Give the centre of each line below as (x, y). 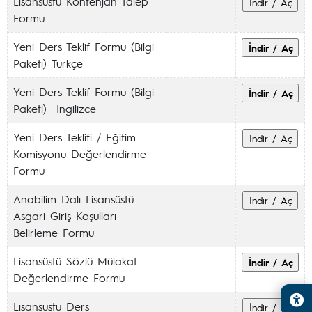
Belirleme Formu (54, 232)
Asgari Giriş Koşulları (65, 216)
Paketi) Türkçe (48, 63)
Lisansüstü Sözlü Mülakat (75, 261)
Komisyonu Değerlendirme (80, 154)
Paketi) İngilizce (55, 108)
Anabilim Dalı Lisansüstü (73, 199)
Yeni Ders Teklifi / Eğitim (75, 137)
